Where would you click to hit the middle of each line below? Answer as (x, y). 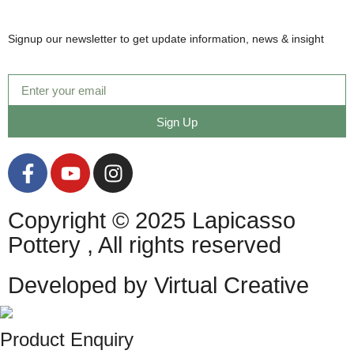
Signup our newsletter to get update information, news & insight (166, 38)
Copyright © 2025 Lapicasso (152, 221)
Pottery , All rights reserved (145, 245)
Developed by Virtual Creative (158, 286)
